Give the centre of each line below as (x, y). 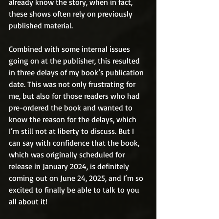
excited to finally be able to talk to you (75, 190)
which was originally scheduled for (68, 154)
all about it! (28, 201)
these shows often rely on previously (72, 14)
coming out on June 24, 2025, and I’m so (77, 178)
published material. (41, 25)
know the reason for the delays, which (74, 119)
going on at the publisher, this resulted (75, 61)
